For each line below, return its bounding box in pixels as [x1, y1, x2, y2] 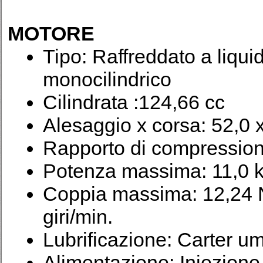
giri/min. [43, 205, 113, 228]
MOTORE [8, 22, 95, 45]
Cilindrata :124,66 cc [43, 91, 225, 113]
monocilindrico [43, 68, 171, 90]
